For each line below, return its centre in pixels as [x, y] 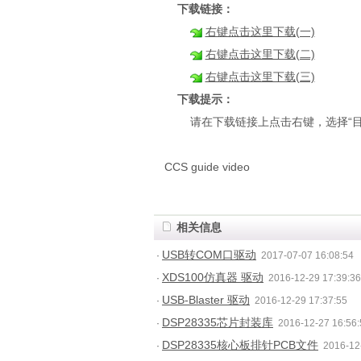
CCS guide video [207, 167]
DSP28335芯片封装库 [218, 322]
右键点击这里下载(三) [260, 77]
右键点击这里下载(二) [260, 54]
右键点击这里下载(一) [260, 31]
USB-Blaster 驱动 [206, 300]
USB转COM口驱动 [209, 255]
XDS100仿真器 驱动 [213, 277]
